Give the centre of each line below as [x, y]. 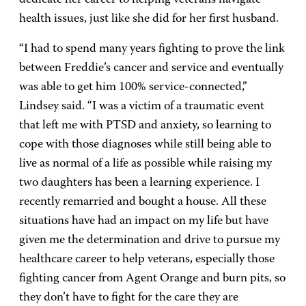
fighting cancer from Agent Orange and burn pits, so [152, 279]
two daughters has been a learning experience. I [139, 183]
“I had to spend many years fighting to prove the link [152, 49]
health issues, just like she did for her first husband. [149, 19]
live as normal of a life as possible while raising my [145, 164]
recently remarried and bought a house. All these [143, 202]
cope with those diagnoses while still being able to [145, 145]
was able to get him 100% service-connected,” [133, 87]
